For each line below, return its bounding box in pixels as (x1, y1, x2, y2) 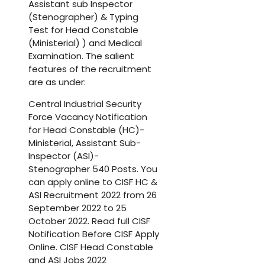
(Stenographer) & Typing (28, 11, 138, 24)
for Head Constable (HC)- (28, 124, 144, 137)
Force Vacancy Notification (28, 111, 147, 124)
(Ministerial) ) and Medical (28, 37, 142, 50)
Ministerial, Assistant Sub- (28, 137, 141, 150)
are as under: (28, 76, 86, 89)
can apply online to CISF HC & (28, 176, 157, 189)
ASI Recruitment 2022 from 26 (28, 189, 157, 202)
